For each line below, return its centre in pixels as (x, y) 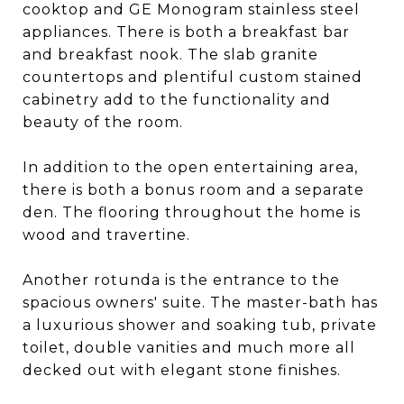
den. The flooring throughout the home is (192, 212)
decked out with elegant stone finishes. (182, 370)
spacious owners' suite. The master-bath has (200, 303)
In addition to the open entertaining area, (190, 167)
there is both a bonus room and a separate (193, 190)
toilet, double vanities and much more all (189, 348)
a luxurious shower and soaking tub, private (200, 325)
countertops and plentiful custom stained (193, 77)
